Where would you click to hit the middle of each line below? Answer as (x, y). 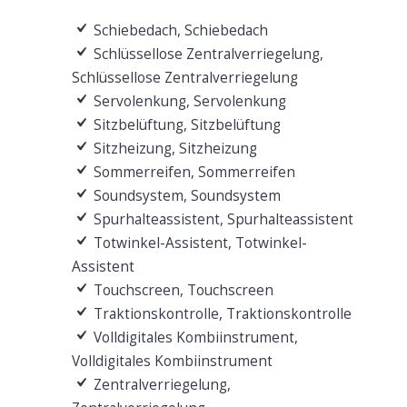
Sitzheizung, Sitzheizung (173, 148)
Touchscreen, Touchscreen (181, 290)
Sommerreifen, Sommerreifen (192, 172)
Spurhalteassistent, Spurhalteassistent (221, 219)
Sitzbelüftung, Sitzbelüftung (185, 124)
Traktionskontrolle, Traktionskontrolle (220, 313)
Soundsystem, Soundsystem (185, 195)
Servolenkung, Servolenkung (188, 101)
